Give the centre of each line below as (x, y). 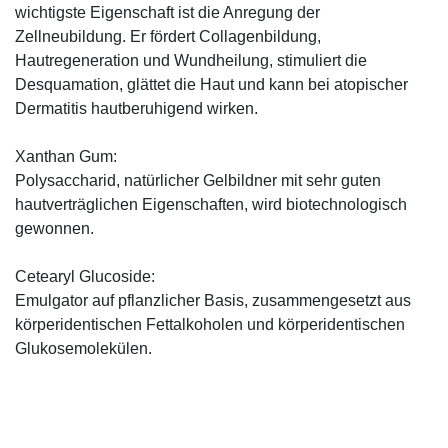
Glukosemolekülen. (83, 349)
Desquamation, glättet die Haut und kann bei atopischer (211, 85)
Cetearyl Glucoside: (85, 277)
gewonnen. (54, 229)
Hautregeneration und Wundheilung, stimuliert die (191, 61)
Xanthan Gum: (66, 157)
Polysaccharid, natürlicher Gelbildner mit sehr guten (198, 181)
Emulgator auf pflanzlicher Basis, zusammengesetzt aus (213, 301)
